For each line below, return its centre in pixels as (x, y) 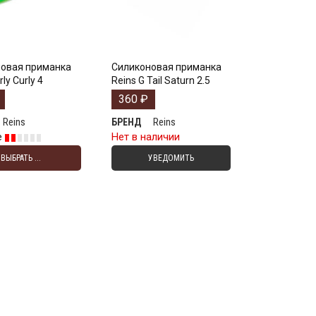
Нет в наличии (145, 137)
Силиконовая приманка (166, 67)
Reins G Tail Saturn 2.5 (160, 81)
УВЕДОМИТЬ (171, 158)
